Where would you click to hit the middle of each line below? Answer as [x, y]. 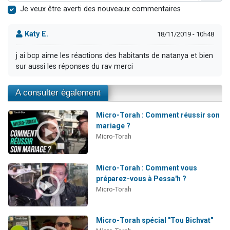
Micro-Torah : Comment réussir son [158, 115]
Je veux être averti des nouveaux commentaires [100, 9]
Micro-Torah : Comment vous [146, 168]
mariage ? [113, 126]
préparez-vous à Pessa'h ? [141, 178]
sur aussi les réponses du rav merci [74, 66]
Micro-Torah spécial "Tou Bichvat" [154, 221]
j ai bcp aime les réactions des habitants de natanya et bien [114, 55]
